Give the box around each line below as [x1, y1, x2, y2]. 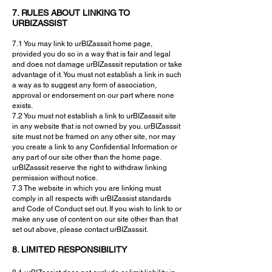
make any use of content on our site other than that [12, 215, 178, 223]
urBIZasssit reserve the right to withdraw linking [12, 163, 167, 172]
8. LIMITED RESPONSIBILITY [12, 245, 127, 254]
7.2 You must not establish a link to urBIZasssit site [12, 112, 176, 120]
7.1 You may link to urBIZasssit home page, [12, 39, 152, 48]
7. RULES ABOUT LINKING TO [12, 8, 130, 18]
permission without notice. [12, 174, 98, 182]
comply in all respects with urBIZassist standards [12, 194, 171, 203]
